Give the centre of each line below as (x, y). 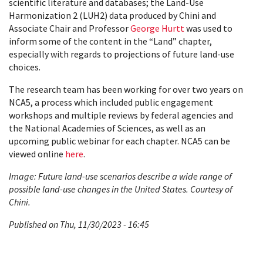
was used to (208, 28)
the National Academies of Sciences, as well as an (107, 128)
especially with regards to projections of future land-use (122, 54)
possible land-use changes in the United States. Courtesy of (121, 189)
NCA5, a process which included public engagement (111, 102)
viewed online (37, 154)
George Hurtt (157, 28)
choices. (25, 67)
